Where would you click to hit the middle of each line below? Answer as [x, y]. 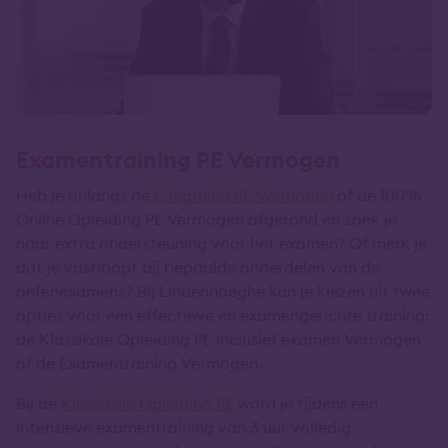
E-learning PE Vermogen [243, 194]
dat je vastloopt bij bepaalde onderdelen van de [198, 266]
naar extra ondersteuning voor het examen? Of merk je [221, 242]
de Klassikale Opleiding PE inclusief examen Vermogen [218, 338]
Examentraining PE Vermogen [178, 159]
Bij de [38, 402]
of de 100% [377, 194]
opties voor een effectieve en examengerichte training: [222, 314]
